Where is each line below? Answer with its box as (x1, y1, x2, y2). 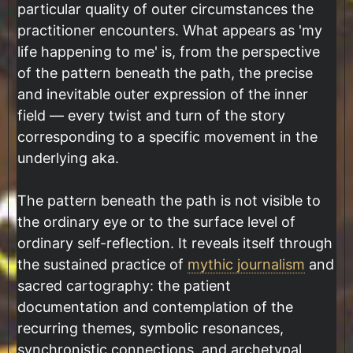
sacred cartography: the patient (17, 277, 231, 295)
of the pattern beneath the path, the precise (17, 65, 313, 82)
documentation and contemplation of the (17, 299, 293, 316)
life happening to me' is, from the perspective (17, 43, 320, 61)
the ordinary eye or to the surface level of (17, 214, 295, 231)
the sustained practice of (17, 256, 188, 273)
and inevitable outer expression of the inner (17, 86, 308, 103)
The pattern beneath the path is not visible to (17, 192, 321, 210)
